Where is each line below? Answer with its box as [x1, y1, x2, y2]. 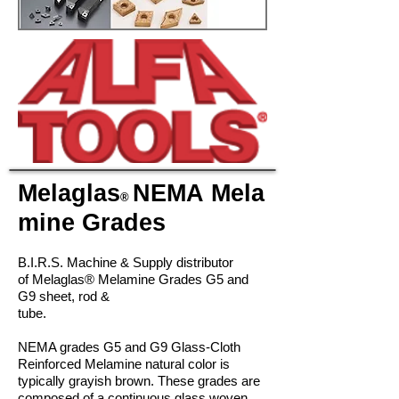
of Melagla [18, 272, 77, 287]
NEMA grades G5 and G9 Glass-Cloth [18, 339, 240, 354]
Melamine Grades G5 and [98, 272, 248, 287]
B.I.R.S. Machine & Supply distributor [18, 255, 233, 270]
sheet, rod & [39, 289, 110, 304]
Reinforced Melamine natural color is [18, 356, 230, 371]
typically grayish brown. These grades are [18, 373, 260, 388]
